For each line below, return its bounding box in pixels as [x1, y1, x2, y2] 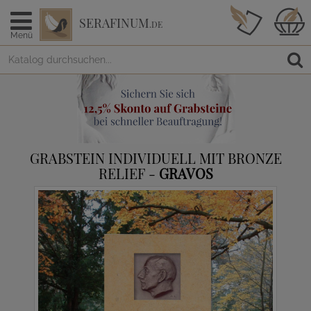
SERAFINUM [79, 15, 149, 31]
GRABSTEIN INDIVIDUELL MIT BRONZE [29, 149, 282, 167]
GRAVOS [158, 164, 213, 183]
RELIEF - [98, 164, 159, 183]
